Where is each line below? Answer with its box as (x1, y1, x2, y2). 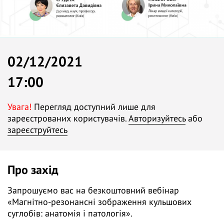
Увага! (7, 101, 31, 112)
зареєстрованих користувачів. (7, 112, 128, 124)
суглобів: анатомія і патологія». (7, 207, 132, 219)
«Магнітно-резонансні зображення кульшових (7, 196, 191, 207)
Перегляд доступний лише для (31, 101, 155, 112)
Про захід (7, 162, 58, 177)
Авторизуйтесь (128, 112, 185, 124)
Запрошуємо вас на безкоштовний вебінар (7, 184, 179, 196)
